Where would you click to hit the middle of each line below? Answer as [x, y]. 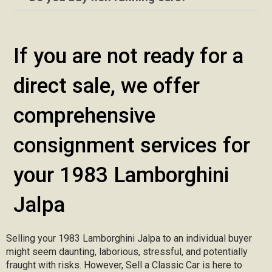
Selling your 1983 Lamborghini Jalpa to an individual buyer [129, 239]
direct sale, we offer [107, 86]
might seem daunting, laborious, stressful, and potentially [127, 252]
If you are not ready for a [129, 56]
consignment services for [132, 146]
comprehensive [85, 116]
